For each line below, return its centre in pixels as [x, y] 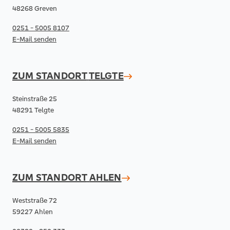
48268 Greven [35, 8]
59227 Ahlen [33, 212]
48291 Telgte [33, 110]
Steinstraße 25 [35, 99]
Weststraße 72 [35, 200]
